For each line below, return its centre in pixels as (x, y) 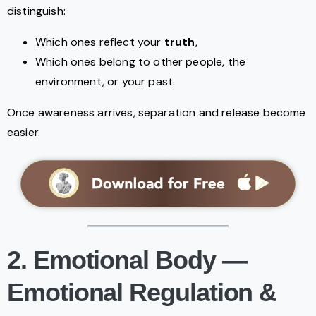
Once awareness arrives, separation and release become (157, 113)
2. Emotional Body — (127, 260)
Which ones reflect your (100, 42)
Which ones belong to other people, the (141, 62)
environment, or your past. (105, 82)
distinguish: (36, 11)
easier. (24, 133)
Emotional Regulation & (142, 293)
